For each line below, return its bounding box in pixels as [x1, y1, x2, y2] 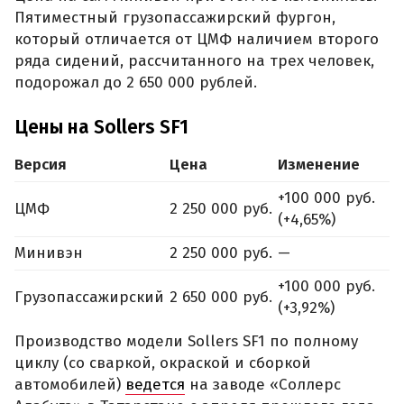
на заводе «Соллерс [185, 375, 341, 395]
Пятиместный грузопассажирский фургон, [14, 7, 335, 27]
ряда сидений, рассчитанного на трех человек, [14, 50, 374, 70]
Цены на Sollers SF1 [14, 115, 188, 140]
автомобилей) [14, 375, 125, 395]
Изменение [278, 154, 360, 174]
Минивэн [14, 243, 83, 262]
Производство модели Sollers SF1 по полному [14, 332, 358, 352]
